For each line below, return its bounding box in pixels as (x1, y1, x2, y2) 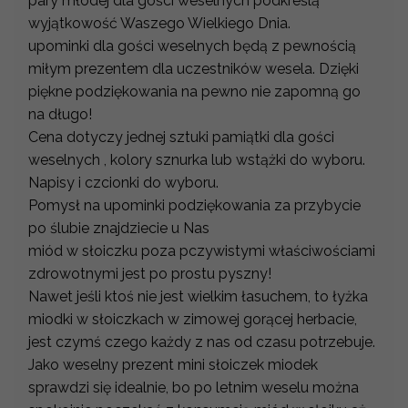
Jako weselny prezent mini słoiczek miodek (28, 356, 318, 374)
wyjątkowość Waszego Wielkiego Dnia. (28, 15, 291, 33)
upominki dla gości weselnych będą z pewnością (28, 37, 356, 56)
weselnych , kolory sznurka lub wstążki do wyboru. (28, 151, 365, 169)
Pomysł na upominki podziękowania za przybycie (28, 197, 361, 215)
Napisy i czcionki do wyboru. (28, 174, 219, 192)
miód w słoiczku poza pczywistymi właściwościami (28, 242, 375, 260)
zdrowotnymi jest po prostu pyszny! (28, 265, 271, 283)
